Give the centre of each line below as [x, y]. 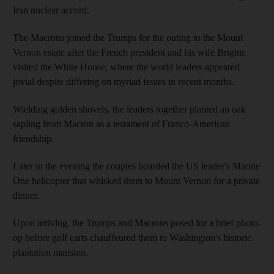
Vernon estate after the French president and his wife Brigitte [129, 52]
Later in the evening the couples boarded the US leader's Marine [136, 166]
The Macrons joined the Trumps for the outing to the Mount [128, 38]
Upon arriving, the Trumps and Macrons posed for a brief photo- [137, 223]
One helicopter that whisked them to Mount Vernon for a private [136, 181]
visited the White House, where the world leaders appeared [126, 67]
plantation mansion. [50, 252]
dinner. [26, 195]
